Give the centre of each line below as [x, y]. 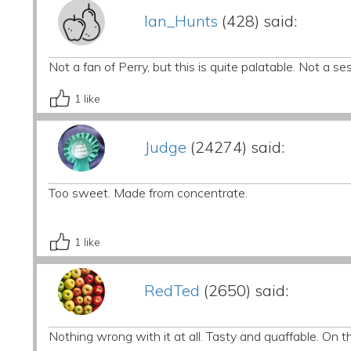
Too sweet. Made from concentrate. [148, 193]
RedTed [172, 290]
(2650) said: [244, 290]
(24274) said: [235, 147]
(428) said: [257, 21]
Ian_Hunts [181, 21]
